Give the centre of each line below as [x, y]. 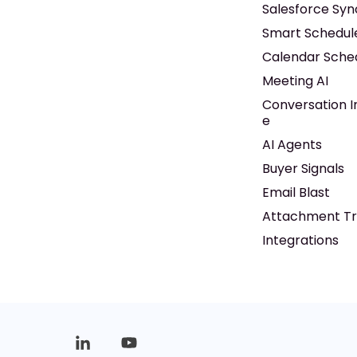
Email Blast [296, 192]
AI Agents [292, 145]
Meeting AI [296, 81]
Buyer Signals [304, 169]
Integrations [301, 240]
